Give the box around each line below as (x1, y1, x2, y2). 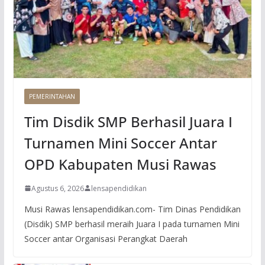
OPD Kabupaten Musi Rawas (24, 154, 216, 174)
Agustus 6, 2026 (31, 183, 84, 193)
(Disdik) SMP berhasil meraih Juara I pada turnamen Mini (24, 218, 240, 230)
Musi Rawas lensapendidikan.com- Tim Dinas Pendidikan (24, 203, 241, 215)
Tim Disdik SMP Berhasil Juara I (24, 111, 232, 131)
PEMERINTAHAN (28, 92, 75, 101)
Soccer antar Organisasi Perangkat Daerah (24, 232, 188, 244)
